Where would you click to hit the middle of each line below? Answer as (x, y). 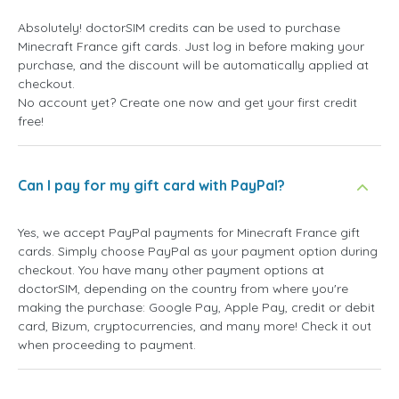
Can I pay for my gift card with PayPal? (151, 185)
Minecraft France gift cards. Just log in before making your (191, 46)
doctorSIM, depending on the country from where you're (183, 288)
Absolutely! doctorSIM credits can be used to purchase (179, 27)
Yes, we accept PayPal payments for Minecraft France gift (189, 232)
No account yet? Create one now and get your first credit (187, 102)
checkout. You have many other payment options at (171, 269)
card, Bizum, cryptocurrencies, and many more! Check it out (195, 326)
